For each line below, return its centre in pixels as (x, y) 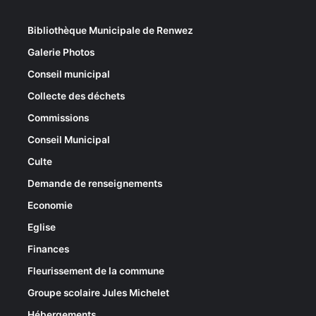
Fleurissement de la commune (96, 271)
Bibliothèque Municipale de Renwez (110, 30)
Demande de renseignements (95, 183)
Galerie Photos (61, 52)
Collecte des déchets (76, 96)
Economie (50, 205)
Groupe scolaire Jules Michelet (98, 293)
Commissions (58, 118)
